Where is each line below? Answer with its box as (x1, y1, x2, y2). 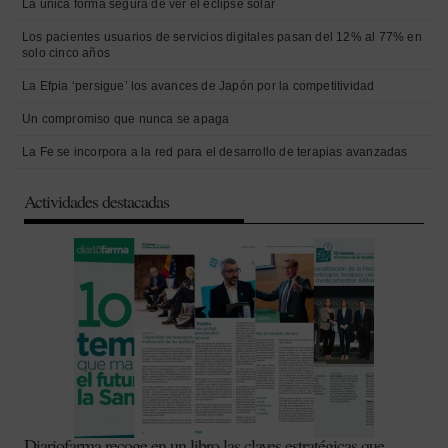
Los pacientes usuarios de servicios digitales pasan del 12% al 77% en (22, 30, 422, 44)
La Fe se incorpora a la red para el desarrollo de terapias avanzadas (22, 145, 408, 159)
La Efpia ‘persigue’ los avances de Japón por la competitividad (22, 79, 375, 93)
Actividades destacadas (24, 189, 169, 213)
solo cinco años (22, 46, 110, 60)
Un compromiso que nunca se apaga (22, 112, 230, 126)
